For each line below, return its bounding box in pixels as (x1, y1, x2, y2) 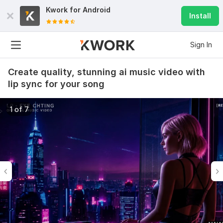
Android (83, 5, 111, 14)
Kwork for (46, 5, 83, 14)
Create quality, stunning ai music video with (8, 67, 205, 77)
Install (189, 11, 211, 20)
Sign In (190, 40, 212, 49)
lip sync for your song (8, 79, 105, 89)
